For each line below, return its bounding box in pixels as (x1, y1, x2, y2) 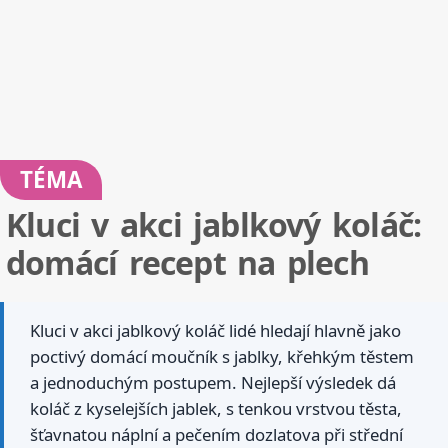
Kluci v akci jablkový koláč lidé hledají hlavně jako (30, 319, 401, 343)
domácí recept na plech (6, 241, 369, 285)
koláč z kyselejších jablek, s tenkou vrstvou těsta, (30, 397, 402, 421)
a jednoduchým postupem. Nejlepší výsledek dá (30, 371, 396, 395)
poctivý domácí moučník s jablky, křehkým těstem (30, 345, 414, 369)
